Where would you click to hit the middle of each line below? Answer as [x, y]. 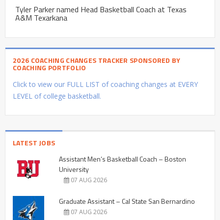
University [74, 169]
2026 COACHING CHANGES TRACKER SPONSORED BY [97, 60]
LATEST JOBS [34, 142]
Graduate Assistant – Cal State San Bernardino [127, 201]
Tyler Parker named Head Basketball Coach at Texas [101, 9]
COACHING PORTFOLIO [50, 67]
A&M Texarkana [41, 17]
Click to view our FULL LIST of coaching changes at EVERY [105, 84]
